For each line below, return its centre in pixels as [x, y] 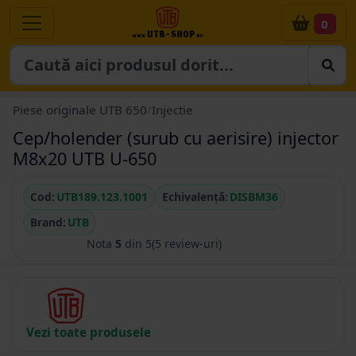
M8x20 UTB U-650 [85, 159]
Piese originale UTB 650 [80, 110]
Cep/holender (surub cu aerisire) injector [176, 138]
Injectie [172, 110]
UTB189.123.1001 [102, 197]
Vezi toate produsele [89, 333]
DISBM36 [254, 197]
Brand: [48, 222]
